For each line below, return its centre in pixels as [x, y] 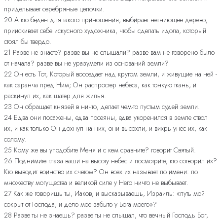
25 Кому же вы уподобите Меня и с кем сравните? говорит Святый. [100, 150]
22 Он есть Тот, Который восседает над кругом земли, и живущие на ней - [110, 74]
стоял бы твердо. [28, 41]
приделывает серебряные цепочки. [54, 9]
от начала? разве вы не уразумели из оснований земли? [86, 63]
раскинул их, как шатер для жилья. [55, 95]
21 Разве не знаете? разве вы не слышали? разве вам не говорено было [109, 52]
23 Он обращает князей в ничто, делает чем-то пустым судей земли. [102, 106]
